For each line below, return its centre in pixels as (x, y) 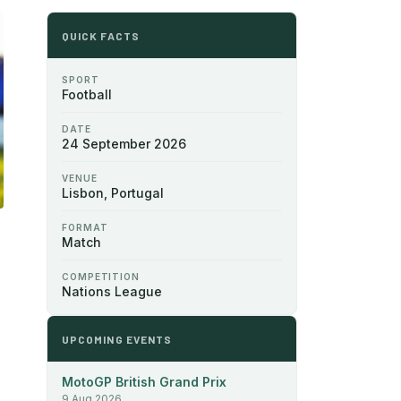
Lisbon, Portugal (113, 192)
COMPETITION (101, 276)
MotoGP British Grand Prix (144, 381)
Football (87, 94)
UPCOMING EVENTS (117, 339)
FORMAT (85, 227)
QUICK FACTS (101, 35)
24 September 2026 (124, 143)
